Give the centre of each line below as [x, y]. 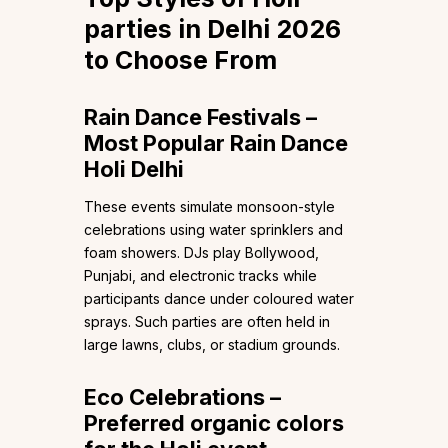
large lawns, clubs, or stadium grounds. [212, 345]
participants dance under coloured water [219, 299]
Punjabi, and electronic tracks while [200, 276]
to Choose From [180, 60]
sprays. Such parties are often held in [207, 322]
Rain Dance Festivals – [200, 117]
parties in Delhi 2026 [212, 29]
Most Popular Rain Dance [216, 143]
